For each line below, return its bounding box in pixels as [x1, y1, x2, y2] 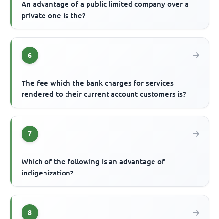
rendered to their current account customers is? [22, 90, 186, 99]
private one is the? [22, 11, 86, 20]
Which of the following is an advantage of [22, 157, 165, 166]
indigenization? [22, 169, 74, 177]
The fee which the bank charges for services [22, 79, 174, 88]
